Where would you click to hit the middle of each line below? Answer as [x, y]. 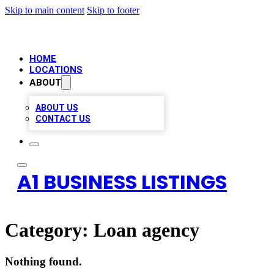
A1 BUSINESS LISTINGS [122, 182]
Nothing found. [43, 261]
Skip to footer [113, 10]
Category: [49, 230]
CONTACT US [63, 119]
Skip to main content [45, 10]
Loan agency [146, 230]
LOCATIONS [56, 70]
